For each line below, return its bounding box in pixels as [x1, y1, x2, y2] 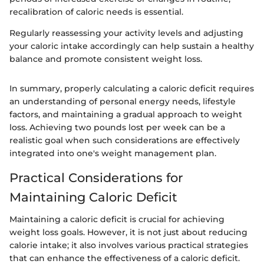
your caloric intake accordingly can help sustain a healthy [9, 40, 254, 51]
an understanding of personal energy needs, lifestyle [9, 95, 236, 107]
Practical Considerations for [9, 170, 183, 185]
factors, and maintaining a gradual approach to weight [9, 108, 242, 120]
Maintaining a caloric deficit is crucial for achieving [9, 214, 225, 225]
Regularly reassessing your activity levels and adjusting [9, 27, 243, 38]
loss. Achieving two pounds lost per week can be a [9, 121, 225, 133]
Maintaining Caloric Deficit [9, 189, 177, 204]
